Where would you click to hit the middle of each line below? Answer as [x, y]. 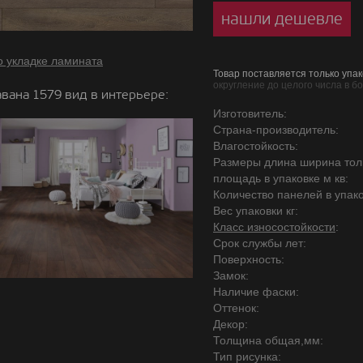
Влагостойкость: [256, 146]
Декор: [231, 324]
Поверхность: [249, 259]
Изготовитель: [250, 113]
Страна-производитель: [276, 130]
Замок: [231, 275]
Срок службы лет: [260, 243]
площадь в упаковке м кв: [281, 178]
